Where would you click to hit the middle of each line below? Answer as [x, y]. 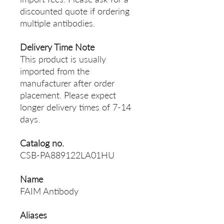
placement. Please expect [68, 95]
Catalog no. [42, 143]
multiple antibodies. [57, 23]
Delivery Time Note [57, 47]
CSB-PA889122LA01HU [67, 155]
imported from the [55, 71]
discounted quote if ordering [75, 11]
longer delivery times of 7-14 [75, 107]
